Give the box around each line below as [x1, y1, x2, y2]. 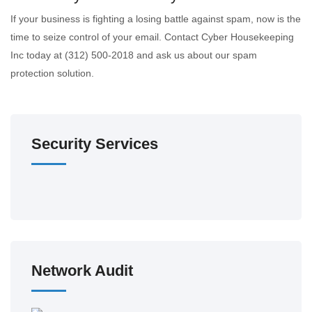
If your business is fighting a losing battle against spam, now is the [10, 13, 301, 24]
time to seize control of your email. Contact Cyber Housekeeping [10, 31, 294, 42]
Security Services [31, 135, 158, 153]
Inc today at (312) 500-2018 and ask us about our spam [10, 49, 257, 61]
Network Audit [31, 262, 133, 279]
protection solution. [10, 68, 94, 79]
